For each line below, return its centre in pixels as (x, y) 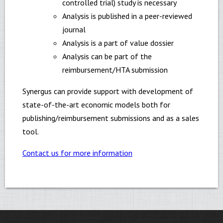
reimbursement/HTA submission (115, 70)
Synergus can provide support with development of (108, 91)
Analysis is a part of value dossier (118, 43)
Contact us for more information (77, 153)
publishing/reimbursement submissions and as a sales (111, 118)
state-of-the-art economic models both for (96, 105)
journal (74, 30)
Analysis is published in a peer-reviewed (127, 16)
